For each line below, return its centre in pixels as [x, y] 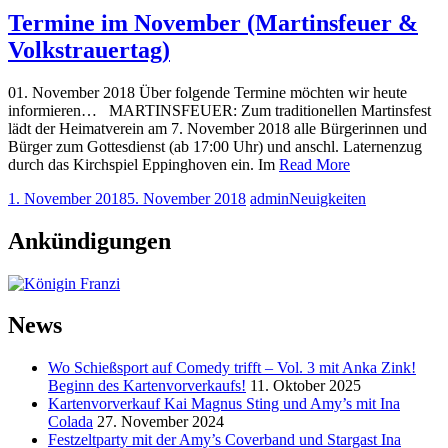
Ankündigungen [89, 240]
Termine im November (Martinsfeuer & [213, 22]
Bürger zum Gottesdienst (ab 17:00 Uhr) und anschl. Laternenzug [215, 146]
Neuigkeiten [327, 198]
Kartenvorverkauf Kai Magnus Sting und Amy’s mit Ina [224, 404]
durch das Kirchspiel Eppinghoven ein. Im [143, 164]
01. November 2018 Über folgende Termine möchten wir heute [207, 92]
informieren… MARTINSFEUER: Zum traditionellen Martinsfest [219, 110]
